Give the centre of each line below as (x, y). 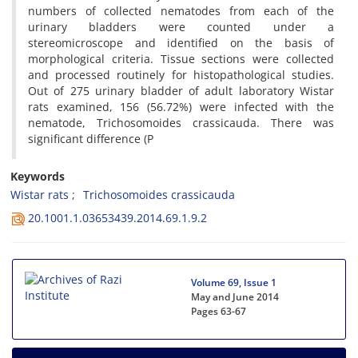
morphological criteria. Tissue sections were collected (181, 59)
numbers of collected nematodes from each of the (181, 11)
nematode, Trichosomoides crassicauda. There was (181, 123)
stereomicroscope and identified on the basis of (181, 43)
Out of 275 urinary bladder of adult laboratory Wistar (181, 91)
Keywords (38, 176)
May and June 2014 (235, 297)
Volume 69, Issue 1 (234, 282)
